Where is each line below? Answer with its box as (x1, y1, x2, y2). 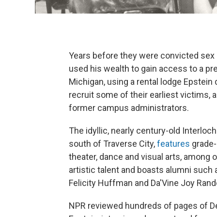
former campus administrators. (69, 103, 189, 113)
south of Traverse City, (69, 139, 157, 149)
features (157, 139, 190, 149)
